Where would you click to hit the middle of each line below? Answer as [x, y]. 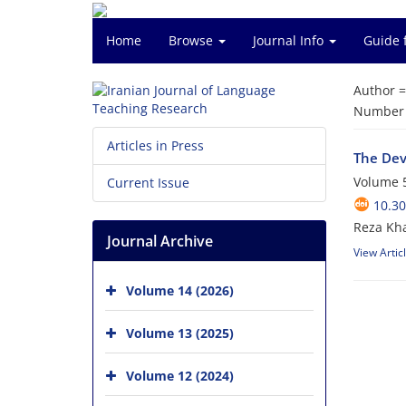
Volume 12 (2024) [180, 375]
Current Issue [148, 183]
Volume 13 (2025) [180, 333]
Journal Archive [160, 241]
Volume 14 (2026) [180, 290]
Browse [193, 40]
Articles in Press [155, 145]
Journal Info [290, 40]
